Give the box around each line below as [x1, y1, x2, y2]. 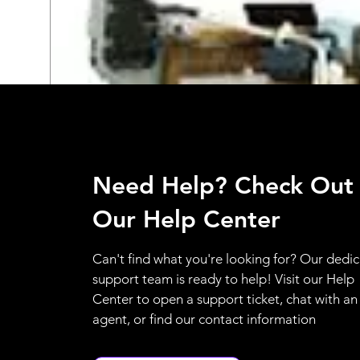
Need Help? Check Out [92, 170, 354, 200]
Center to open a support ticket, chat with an [92, 290, 358, 307]
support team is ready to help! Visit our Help [92, 270, 354, 287]
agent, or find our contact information [92, 310, 316, 327]
